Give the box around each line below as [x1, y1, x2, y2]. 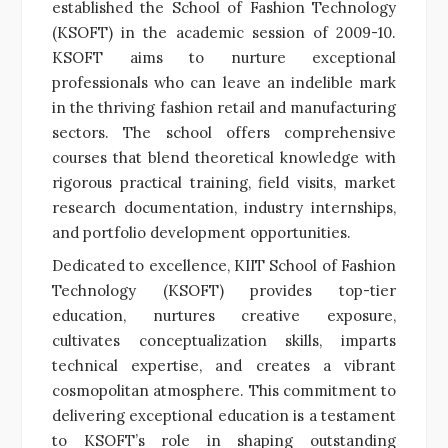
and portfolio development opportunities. [52, 222, 351, 242]
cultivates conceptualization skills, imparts [52, 330, 396, 350]
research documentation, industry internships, [52, 197, 396, 217]
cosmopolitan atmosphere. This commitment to [52, 380, 396, 400]
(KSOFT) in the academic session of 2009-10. [52, 22, 396, 42]
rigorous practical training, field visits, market [52, 172, 396, 192]
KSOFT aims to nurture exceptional [52, 47, 396, 67]
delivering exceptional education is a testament [52, 405, 396, 425]
